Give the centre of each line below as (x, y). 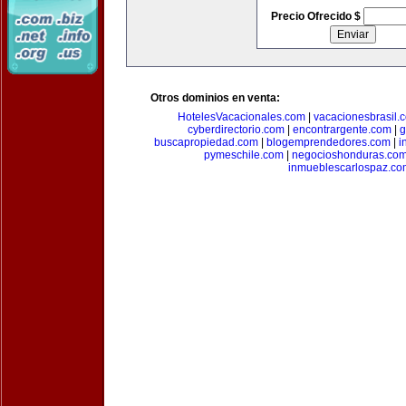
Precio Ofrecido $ (317, 16)
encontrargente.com (342, 130)
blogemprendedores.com (328, 142)
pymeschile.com (243, 155)
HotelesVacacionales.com (241, 117)
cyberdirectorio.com (236, 130)
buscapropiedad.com (206, 142)
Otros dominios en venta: (215, 98)
